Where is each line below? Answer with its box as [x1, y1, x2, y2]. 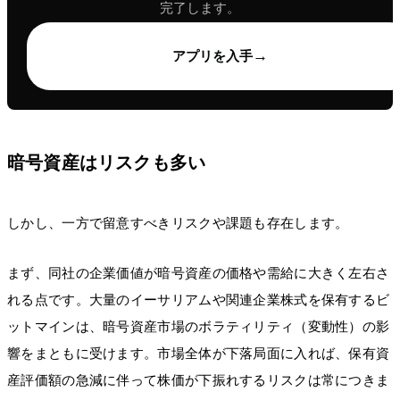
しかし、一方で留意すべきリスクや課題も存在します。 [7, 215, 349, 230]
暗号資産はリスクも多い [7, 152, 206, 172]
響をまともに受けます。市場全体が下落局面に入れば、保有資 [7, 346, 390, 361]
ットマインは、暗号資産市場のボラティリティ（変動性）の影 [7, 319, 390, 334]
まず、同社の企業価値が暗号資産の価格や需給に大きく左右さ [7, 265, 390, 280]
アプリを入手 [171, 48, 253, 63]
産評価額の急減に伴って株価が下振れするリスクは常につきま [7, 372, 390, 387]
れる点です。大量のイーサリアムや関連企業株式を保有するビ [7, 292, 390, 307]
